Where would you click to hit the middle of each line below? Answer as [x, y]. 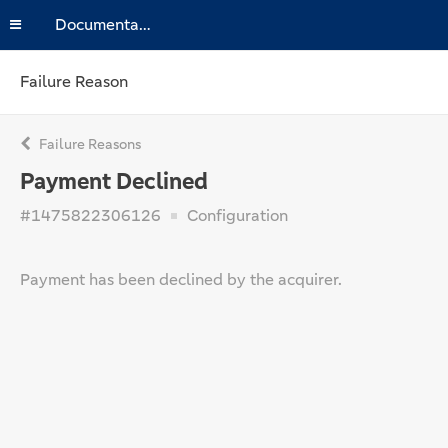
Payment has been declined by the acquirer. [181, 279]
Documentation [145, 24]
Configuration [235, 215]
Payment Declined [114, 181]
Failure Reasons [88, 144]
